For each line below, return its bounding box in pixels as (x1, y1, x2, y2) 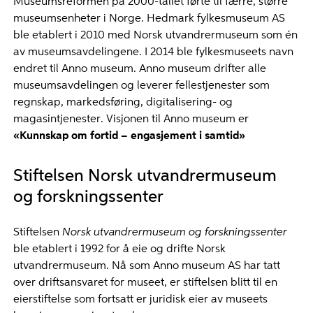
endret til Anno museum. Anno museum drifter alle (13, 63, 266, 75)
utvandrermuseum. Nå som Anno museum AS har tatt (13, 260, 280, 272)
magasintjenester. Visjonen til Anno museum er (13, 113, 249, 125)
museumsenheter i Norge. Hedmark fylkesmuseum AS (13, 13, 285, 24)
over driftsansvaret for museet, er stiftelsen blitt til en (13, 277, 277, 289)
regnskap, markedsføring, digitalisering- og (13, 96, 233, 108)
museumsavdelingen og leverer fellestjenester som (13, 80, 270, 92)
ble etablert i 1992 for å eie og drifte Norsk (13, 243, 226, 255)
